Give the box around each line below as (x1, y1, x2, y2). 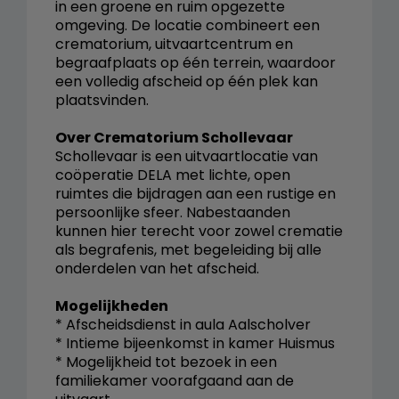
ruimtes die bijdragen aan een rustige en (55, 183, 336, 204)
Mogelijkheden (55, 295, 168, 316)
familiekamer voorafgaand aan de (55, 370, 294, 391)
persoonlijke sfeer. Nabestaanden (55, 201, 290, 223)
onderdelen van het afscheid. (55, 257, 259, 279)
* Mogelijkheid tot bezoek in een (55, 351, 277, 372)
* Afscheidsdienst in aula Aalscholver (55, 313, 311, 335)
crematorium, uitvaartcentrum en (55, 33, 293, 54)
